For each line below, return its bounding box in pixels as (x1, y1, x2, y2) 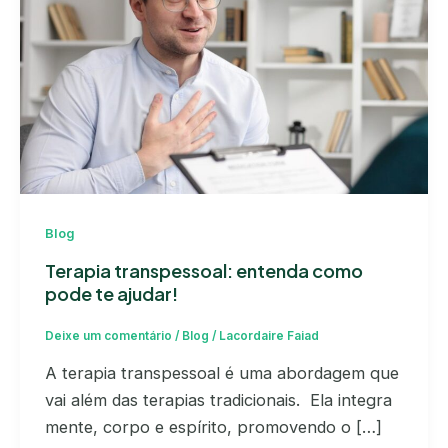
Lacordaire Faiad (218, 329, 319, 344)
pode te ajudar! (44, 281, 178, 305)
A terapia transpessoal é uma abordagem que (44, 362, 399, 383)
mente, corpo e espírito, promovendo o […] (44, 416, 382, 437)
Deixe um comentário (44, 329, 172, 344)
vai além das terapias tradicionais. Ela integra (44, 389, 392, 410)
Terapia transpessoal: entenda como (44, 258, 363, 282)
